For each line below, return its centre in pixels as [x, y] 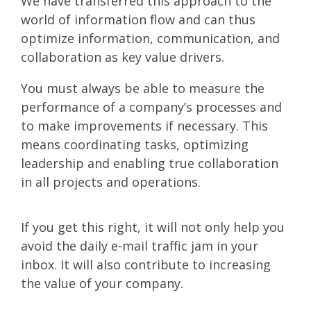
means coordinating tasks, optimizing [135, 145]
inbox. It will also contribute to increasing [146, 265]
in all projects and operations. [111, 182]
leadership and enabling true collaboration [150, 163]
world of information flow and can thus [138, 20]
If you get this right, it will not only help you [153, 227]
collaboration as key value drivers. [123, 57]
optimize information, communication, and [150, 39]
